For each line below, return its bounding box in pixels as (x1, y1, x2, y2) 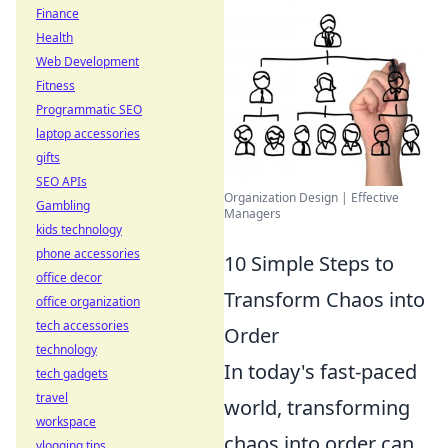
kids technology (36, 221, 122, 238)
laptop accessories (36, 125, 140, 142)
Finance (36, 5, 79, 22)
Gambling (36, 197, 90, 214)
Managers (224, 204, 281, 222)
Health (36, 29, 73, 46)
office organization (36, 293, 140, 310)
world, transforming (224, 393, 410, 421)
